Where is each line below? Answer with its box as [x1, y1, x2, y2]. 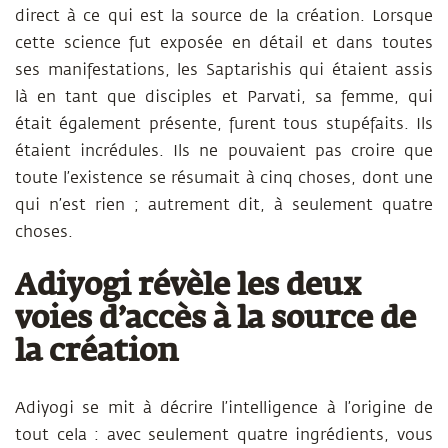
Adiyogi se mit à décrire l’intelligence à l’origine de [15, 399, 433, 417]
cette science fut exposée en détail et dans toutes [15, 34, 433, 52]
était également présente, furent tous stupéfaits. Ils [15, 115, 433, 133]
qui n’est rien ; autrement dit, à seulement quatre [15, 196, 433, 214]
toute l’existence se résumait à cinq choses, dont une [15, 169, 433, 187]
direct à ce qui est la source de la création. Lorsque [15, 7, 433, 25]
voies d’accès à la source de [15, 305, 416, 335]
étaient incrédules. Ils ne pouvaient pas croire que [15, 142, 433, 160]
